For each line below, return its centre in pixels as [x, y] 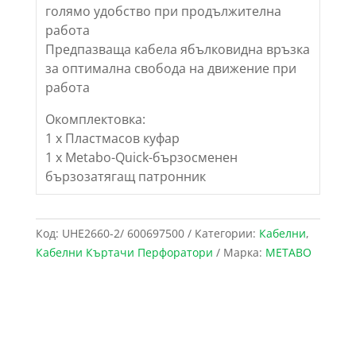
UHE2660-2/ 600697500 [123, 234]
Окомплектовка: [95, 119]
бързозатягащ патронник [125, 176]
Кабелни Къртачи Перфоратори [124, 253]
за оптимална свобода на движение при [170, 68]
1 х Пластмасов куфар [112, 138]
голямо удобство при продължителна [163, 11]
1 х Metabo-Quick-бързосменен [141, 157]
